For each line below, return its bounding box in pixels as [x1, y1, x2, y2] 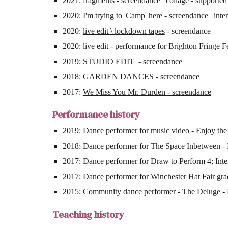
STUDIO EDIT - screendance [82, 56, 182, 66]
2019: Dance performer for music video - [62, 126, 196, 135]
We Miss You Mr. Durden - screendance [82, 87, 211, 96]
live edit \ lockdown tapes [82, 26, 165, 35]
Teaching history [52, 208, 124, 221]
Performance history [52, 108, 140, 121]
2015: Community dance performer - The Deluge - [62, 187, 227, 196]
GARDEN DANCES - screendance [82, 72, 199, 81]
